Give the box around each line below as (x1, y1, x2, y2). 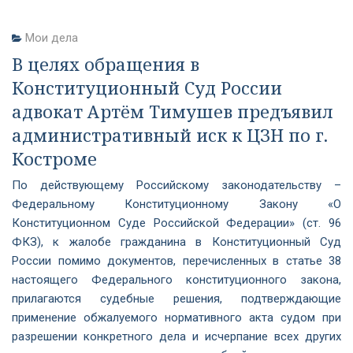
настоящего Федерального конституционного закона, (12, 273, 341, 287)
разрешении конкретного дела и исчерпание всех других (12, 329, 341, 344)
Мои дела (25, 31, 78, 45)
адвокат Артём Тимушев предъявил (12, 99, 333, 123)
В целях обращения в (12, 52, 199, 76)
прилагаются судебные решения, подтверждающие (12, 292, 341, 306)
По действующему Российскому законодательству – (12, 178, 341, 192)
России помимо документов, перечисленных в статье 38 (12, 254, 341, 268)
